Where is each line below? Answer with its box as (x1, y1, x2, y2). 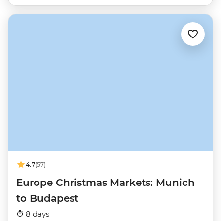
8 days (24, 209, 49, 219)
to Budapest (16, 192, 78, 204)
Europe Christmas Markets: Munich (16, 176, 195, 188)
